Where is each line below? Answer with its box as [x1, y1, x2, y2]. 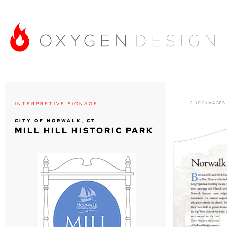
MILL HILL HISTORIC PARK [15, 125, 154, 136]
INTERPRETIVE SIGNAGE [15, 101, 99, 107]
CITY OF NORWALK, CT [15, 117, 96, 124]
